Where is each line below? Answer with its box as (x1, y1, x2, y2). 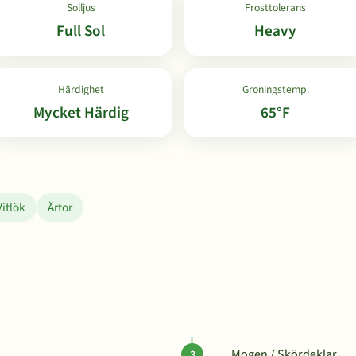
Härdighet (57, 82, 104, 97)
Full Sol (56, 20, 105, 42)
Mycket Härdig (33, 102, 129, 124)
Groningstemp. (242, 82, 309, 97)
